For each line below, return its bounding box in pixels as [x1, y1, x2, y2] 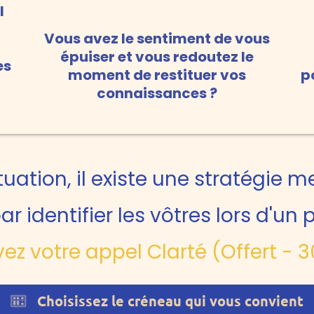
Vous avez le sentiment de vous [43, 29, 270, 49]
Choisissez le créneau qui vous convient [36, 292, 303, 310]
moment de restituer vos [67, 65, 246, 86]
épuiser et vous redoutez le [60, 47, 254, 67]
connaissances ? [96, 83, 217, 104]
